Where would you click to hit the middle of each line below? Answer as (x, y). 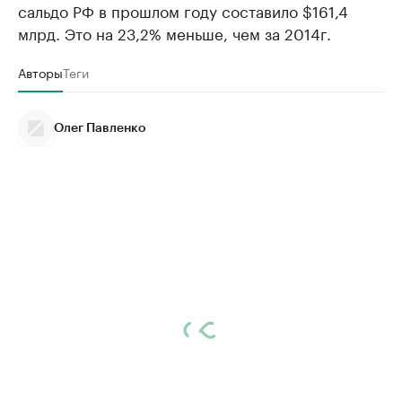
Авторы (40, 72)
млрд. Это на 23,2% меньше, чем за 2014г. (175, 33)
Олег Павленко (100, 129)
